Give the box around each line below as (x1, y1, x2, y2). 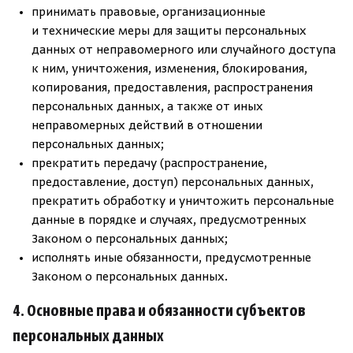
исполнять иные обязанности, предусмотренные (32, 251, 311, 266)
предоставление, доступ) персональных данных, (32, 176, 314, 190)
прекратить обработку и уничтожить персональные (32, 195, 334, 209)
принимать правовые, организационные (32, 6, 266, 20)
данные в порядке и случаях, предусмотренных (32, 214, 307, 228)
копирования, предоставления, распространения (32, 81, 313, 95)
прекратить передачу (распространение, (32, 157, 267, 171)
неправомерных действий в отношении (32, 119, 262, 133)
